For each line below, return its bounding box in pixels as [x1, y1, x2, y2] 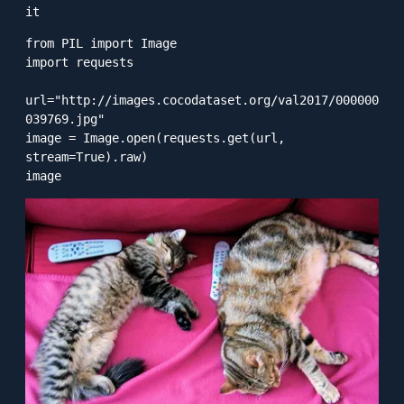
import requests [25, 54, 133, 69]
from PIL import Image [25, 35, 177, 50]
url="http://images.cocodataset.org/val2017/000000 [25, 92, 379, 107]
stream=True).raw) [25, 149, 148, 164]
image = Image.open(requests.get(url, [25, 130, 285, 145]
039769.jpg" [25, 111, 105, 126]
